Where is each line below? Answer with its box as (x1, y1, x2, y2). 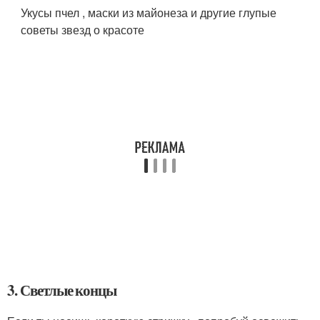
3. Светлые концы (7, 279, 117, 301)
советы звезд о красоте (21, 21, 145, 38)
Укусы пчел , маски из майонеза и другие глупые (21, 4, 277, 21)
